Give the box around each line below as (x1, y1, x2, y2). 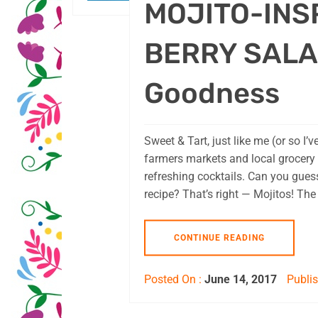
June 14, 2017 (204, 272, 277, 286)
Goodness (144, 76, 280, 110)
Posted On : (144, 272, 204, 286)
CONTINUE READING (174, 232, 265, 243)
